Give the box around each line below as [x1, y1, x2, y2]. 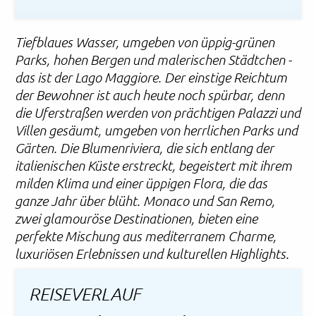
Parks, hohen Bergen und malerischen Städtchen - [15, 51, 292, 68]
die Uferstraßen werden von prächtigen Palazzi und [15, 104, 301, 121]
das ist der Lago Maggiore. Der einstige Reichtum [15, 69, 288, 86]
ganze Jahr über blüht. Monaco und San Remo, [15, 193, 276, 209]
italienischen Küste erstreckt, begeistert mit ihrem [15, 157, 293, 174]
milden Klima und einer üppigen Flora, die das [15, 175, 268, 192]
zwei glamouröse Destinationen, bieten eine [15, 210, 258, 227]
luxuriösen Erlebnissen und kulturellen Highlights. [15, 245, 290, 262]
